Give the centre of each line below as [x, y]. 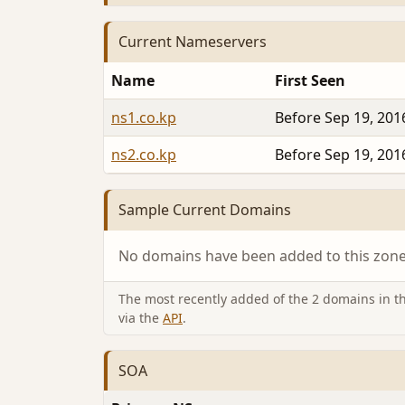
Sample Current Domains [205, 210]
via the [141, 317]
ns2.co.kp [144, 154]
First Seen [310, 80]
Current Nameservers [193, 42]
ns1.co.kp [144, 117]
